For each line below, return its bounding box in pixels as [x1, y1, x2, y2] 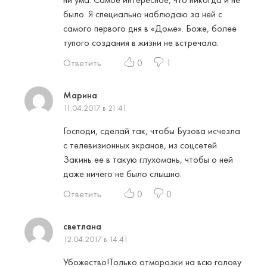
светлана [63, 220, 101, 233]
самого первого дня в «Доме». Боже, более [63, 22, 237, 35]
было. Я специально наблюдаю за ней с [63, 8, 222, 21]
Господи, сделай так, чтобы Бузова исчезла [63, 125, 240, 138]
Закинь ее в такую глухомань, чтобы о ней [63, 153, 233, 166]
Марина [63, 89, 97, 102]
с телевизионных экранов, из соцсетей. [63, 139, 219, 152]
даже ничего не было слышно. [63, 167, 182, 181]
